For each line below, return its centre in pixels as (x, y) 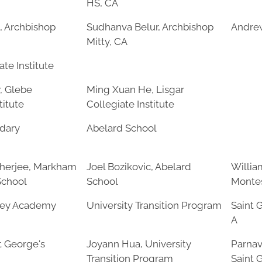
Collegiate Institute (130, 104)
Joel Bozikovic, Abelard (139, 167)
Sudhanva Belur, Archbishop (150, 27)
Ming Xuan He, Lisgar (135, 89)
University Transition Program (154, 205)
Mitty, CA (107, 42)
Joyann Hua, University (139, 244)
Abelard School (122, 128)
